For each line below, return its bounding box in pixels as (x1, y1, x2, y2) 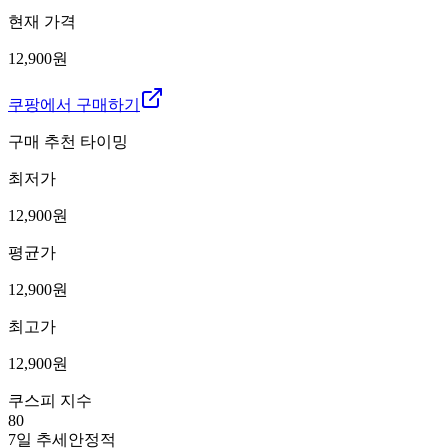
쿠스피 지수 (8, 391, 92, 409)
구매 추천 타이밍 (8, 132, 128, 150)
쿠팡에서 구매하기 (8, 95, 140, 113)
